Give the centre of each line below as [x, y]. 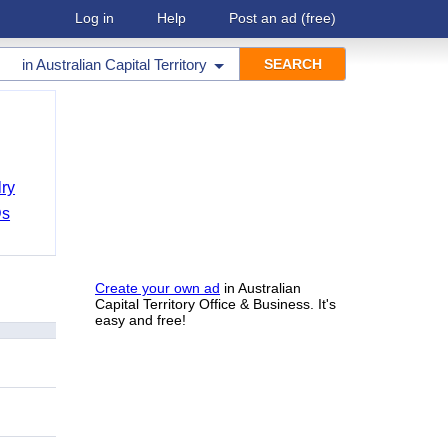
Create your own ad [157, 288]
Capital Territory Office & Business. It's [215, 304]
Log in [94, 18]
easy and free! [140, 320]
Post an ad [263, 18]
